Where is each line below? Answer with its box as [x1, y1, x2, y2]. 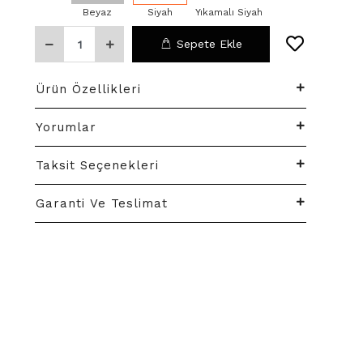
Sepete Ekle [177, 37, 243, 50]
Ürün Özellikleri [36, 82, 142, 96]
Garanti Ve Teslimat [36, 196, 169, 211]
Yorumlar [36, 120, 97, 135]
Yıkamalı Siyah [195, 6, 263, 18]
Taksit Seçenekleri [36, 158, 160, 173]
